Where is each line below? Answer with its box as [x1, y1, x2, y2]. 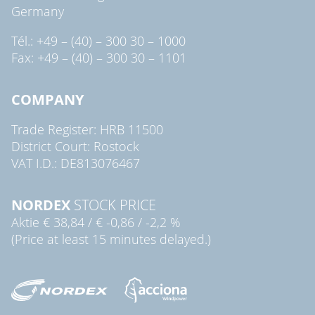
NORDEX [11, 195, 70, 214]
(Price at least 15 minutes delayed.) [11, 230, 211, 247]
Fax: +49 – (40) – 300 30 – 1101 [11, 49, 186, 66]
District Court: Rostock [11, 137, 139, 155]
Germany [11, 2, 64, 20]
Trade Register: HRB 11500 [11, 120, 163, 138]
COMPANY [11, 89, 84, 109]
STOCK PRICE [70, 195, 156, 214]
